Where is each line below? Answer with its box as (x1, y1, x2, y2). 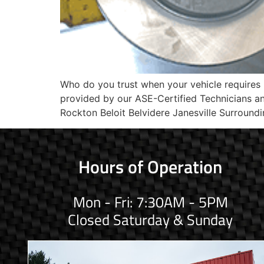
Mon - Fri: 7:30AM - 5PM (72, 190, 228, 213)
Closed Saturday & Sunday (68, 208, 233, 231)
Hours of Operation (78, 153, 223, 180)
